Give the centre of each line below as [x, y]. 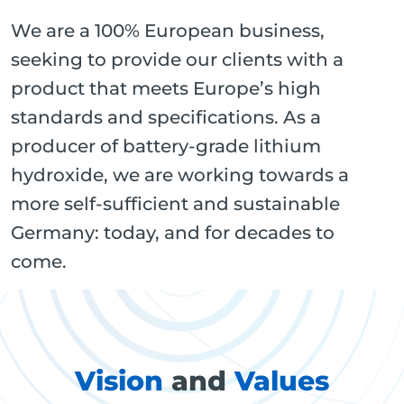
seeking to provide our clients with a [177, 60]
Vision [123, 381]
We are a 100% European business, [168, 31]
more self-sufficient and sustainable [175, 204]
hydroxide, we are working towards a [180, 175]
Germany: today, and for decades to [173, 233]
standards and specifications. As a [166, 118]
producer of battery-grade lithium [166, 147]
